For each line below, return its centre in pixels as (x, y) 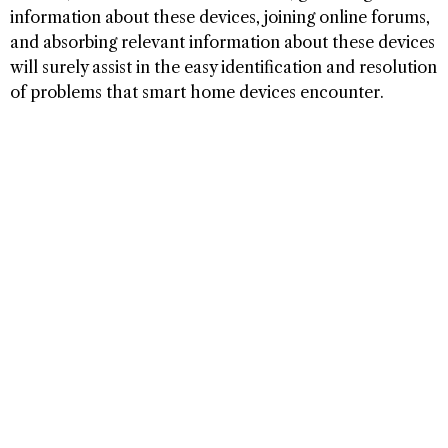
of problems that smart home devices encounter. (197, 91)
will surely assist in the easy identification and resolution (223, 66)
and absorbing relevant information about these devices (222, 41)
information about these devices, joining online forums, (220, 16)
